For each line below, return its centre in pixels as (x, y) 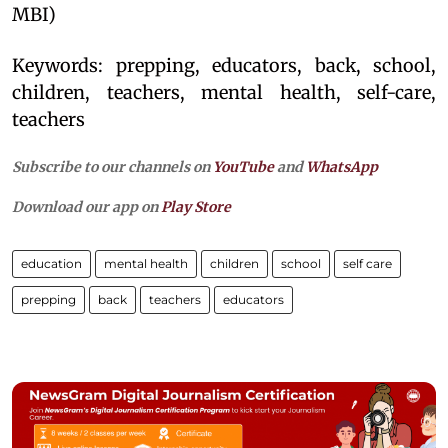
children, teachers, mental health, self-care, (224, 92)
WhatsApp (342, 166)
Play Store (196, 206)
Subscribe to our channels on (112, 166)
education (51, 263)
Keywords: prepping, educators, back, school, (224, 65)
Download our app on (86, 206)
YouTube (243, 166)
